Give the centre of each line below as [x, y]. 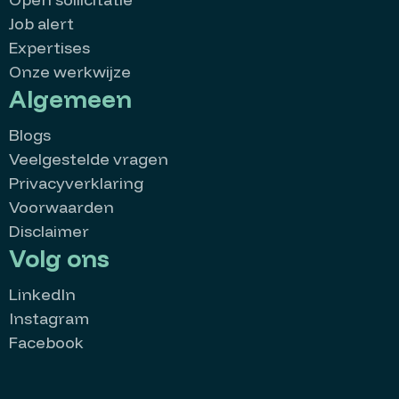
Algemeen [70, 99]
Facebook [46, 342]
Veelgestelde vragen [89, 159]
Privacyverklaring [76, 183]
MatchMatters [114, 375]
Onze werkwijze [70, 72]
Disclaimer [49, 231]
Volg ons [59, 258]
